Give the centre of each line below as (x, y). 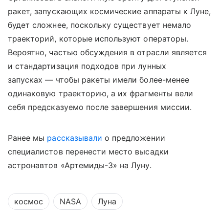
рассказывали (75, 138)
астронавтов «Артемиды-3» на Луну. (80, 165)
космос (29, 201)
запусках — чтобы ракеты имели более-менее (99, 79)
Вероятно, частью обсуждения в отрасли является (108, 52)
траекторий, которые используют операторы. (98, 38)
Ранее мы (28, 138)
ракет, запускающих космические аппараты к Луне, (109, 11)
